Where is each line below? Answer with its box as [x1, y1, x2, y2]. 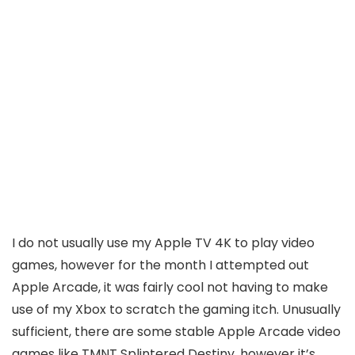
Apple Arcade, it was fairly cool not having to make [12, 277, 328, 296]
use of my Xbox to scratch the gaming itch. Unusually [12, 300, 341, 319]
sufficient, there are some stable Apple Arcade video [12, 322, 341, 341]
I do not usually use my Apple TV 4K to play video [12, 233, 315, 252]
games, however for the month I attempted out [12, 255, 309, 274]
